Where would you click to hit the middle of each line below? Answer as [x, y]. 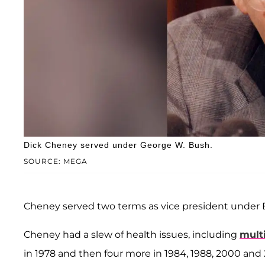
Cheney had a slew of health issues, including [132, 235]
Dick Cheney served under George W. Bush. [118, 145]
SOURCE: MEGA [56, 161]
